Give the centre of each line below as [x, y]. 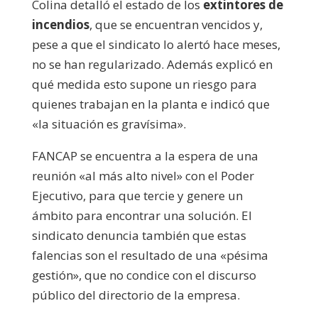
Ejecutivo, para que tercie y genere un [137, 195]
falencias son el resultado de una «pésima [150, 255]
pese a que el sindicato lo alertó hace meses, [156, 44]
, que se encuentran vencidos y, [176, 24]
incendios [60, 24]
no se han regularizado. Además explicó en [152, 64]
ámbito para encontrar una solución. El [142, 215]
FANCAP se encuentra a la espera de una [145, 155]
